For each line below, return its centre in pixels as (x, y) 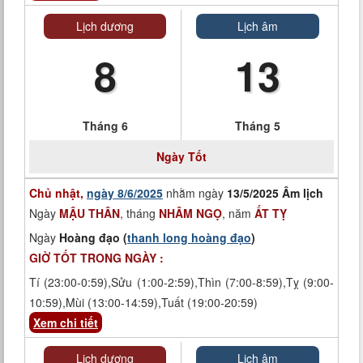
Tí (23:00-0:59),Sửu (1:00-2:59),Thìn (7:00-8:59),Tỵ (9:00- (181, 282)
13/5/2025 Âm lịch (275, 193)
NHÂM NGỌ (190, 213)
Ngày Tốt (181, 156)
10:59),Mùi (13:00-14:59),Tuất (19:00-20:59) (143, 302)
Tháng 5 (258, 126)
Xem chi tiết (66, 322)
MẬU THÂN (90, 213)
